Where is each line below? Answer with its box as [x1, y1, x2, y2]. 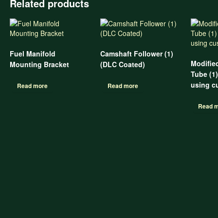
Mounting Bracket [10, 59, 69, 69]
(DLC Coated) [100, 59, 145, 69]
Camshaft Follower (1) [100, 49, 174, 58]
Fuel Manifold [10, 49, 55, 58]
